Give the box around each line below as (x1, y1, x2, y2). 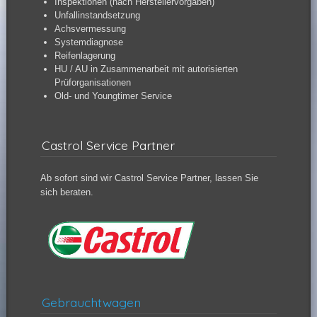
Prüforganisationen (54, 76, 131, 88)
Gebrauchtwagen (41, 294, 141, 311)
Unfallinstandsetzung (54, 9, 140, 21)
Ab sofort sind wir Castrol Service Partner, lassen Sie (40, 172, 258, 183)
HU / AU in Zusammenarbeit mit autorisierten (54, 63, 238, 74)
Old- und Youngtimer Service (54, 90, 172, 101)
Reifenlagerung (54, 50, 115, 61)
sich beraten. (40, 186, 93, 197)
